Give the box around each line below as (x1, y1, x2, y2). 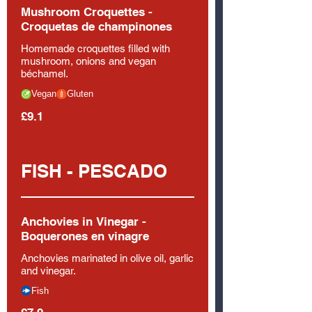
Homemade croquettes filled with (21, 42, 170, 54)
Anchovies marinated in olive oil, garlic (21, 251, 194, 264)
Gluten (67, 88, 93, 99)
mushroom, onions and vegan (21, 55, 156, 67)
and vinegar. (21, 264, 76, 276)
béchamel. (21, 68, 68, 79)
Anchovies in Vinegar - (21, 214, 146, 228)
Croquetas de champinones (21, 19, 172, 33)
